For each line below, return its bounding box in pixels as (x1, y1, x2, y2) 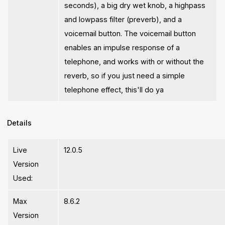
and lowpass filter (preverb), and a (64, 15, 182, 24)
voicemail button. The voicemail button (64, 29, 196, 38)
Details (7, 118, 32, 127)
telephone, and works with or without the (64, 57, 204, 66)
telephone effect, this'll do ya (64, 85, 164, 94)
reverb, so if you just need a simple (64, 71, 185, 80)
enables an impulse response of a (64, 43, 180, 52)
